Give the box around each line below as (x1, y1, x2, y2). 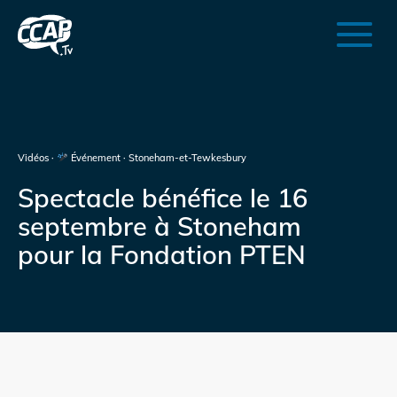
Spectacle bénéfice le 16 (18, 180, 307, 214)
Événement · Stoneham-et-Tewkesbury (67, 152, 246, 165)
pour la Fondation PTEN (18, 237, 306, 270)
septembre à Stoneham (18, 208, 301, 242)
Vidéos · (18, 152, 57, 165)
